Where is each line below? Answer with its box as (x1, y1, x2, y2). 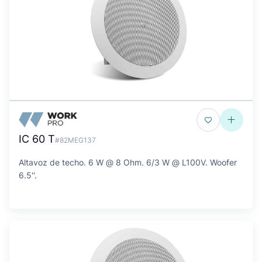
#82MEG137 (55, 136, 96, 144)
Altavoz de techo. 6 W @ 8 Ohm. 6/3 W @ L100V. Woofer (19, 157, 237, 167)
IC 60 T (19, 133, 55, 145)
